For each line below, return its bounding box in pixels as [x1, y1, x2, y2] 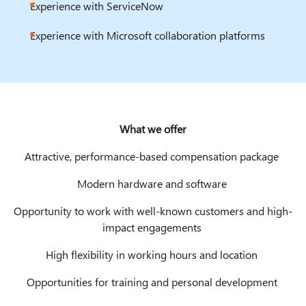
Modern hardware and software [76, 176, 229, 191]
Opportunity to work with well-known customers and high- [14, 203, 292, 218]
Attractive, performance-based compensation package [25, 148, 281, 163]
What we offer [120, 121, 186, 136]
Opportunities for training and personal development [26, 274, 280, 289]
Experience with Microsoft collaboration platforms [30, 27, 265, 42]
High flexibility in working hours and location [46, 247, 260, 262]
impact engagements [102, 219, 204, 234]
